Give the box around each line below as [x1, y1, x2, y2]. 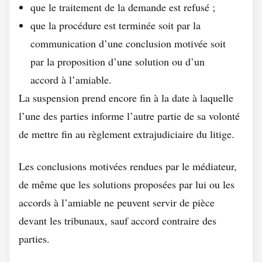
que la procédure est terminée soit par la [30, 18, 201, 32]
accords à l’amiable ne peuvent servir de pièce [19, 195, 215, 209]
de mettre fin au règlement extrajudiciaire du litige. [19, 127, 235, 141]
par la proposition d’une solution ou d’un [30, 54, 205, 68]
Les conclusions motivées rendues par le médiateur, [19, 159, 237, 173]
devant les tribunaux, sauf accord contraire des [19, 213, 216, 227]
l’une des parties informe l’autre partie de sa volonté [19, 109, 240, 123]
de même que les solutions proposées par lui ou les [19, 177, 235, 191]
